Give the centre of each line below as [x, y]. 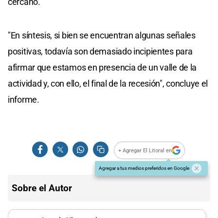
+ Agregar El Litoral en [145, 150]
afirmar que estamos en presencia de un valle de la [102, 68]
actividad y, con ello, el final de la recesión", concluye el [108, 84]
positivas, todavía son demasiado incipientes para [100, 52]
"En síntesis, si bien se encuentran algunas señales [102, 36]
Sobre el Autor [42, 188]
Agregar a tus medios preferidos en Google [144, 168]
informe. [24, 100]
